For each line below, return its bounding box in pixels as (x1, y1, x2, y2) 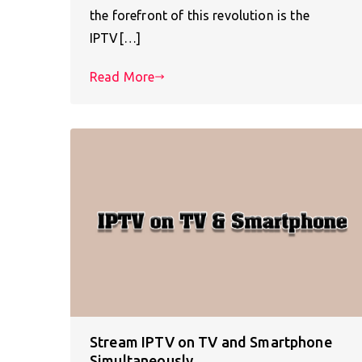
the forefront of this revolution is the (90, 7, 309, 23)
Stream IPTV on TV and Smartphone (90, 334, 332, 351)
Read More (90, 69, 155, 84)
